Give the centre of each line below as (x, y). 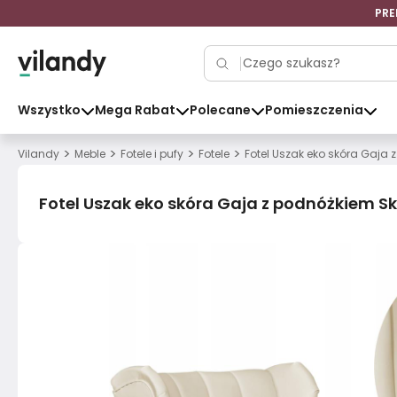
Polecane (220, 110)
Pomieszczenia (314, 110)
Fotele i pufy (152, 153)
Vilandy (39, 153)
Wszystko (49, 110)
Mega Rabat (135, 110)
